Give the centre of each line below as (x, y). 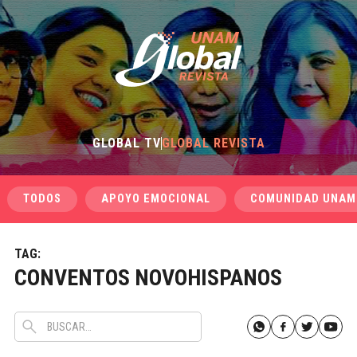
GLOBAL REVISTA (213, 143)
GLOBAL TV (126, 143)
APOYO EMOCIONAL (155, 199)
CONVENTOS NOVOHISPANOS (148, 278)
